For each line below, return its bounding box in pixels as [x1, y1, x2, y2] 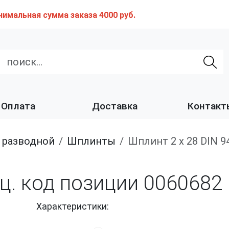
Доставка [91, 100, 138, 112]
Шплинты [77, 135, 116, 148]
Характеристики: [36, 201, 109, 212]
